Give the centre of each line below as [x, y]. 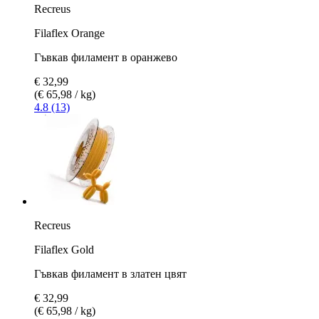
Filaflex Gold [64, 249]
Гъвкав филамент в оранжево [106, 57]
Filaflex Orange [69, 33]
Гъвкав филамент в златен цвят [110, 273]
